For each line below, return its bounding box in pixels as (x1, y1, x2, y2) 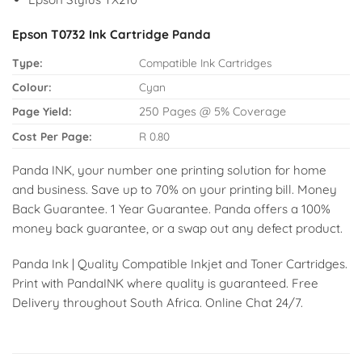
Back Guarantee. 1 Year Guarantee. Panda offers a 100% (12, 201, 330, 217)
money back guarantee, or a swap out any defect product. (12, 221, 343, 237)
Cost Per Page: (12, 129, 92, 144)
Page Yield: (12, 104, 72, 119)
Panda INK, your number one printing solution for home (12, 162, 326, 179)
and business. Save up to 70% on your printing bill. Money (12, 182, 337, 198)
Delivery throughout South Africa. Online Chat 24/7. (12, 294, 303, 310)
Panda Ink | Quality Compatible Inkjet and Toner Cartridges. (12, 255, 347, 271)
